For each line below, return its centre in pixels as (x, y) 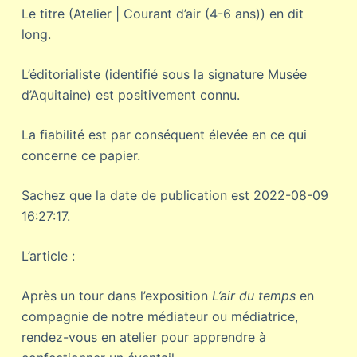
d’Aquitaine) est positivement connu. (130, 95)
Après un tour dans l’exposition (116, 296)
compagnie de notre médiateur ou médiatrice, (159, 316)
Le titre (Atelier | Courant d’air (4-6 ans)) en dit (162, 14)
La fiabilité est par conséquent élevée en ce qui (164, 135)
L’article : (48, 256)
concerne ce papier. (80, 155)
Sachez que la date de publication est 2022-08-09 (175, 195)
